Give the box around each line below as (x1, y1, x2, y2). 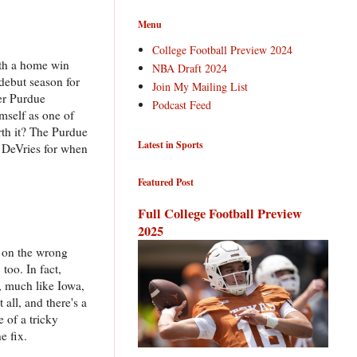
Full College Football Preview (138, 204, 302, 224)
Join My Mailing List (151, 78, 248, 94)
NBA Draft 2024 (151, 60, 227, 76)
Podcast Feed (151, 96, 211, 112)
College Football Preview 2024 (151, 41, 292, 57)
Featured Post (138, 175, 194, 190)
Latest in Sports (138, 138, 203, 152)
